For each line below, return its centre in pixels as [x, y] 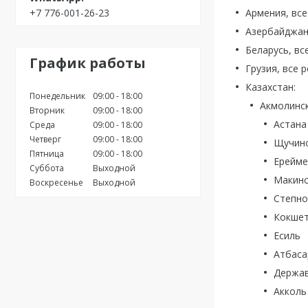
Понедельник [57, 96]
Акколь [290, 291]
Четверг [45, 139]
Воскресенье [56, 182]
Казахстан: [271, 87]
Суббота [47, 168]
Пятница [47, 153]
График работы [88, 63]
